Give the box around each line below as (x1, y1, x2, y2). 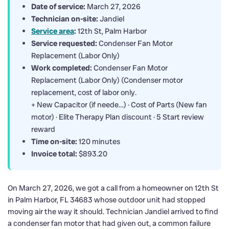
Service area (31, 26, 74, 36)
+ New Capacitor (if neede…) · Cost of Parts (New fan (31, 99, 207, 110)
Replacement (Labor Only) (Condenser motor (31, 75, 183, 85)
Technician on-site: (31, 13, 98, 24)
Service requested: (31, 38, 97, 49)
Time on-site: (31, 136, 77, 147)
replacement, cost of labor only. (31, 87, 136, 98)
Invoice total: (31, 148, 77, 159)
